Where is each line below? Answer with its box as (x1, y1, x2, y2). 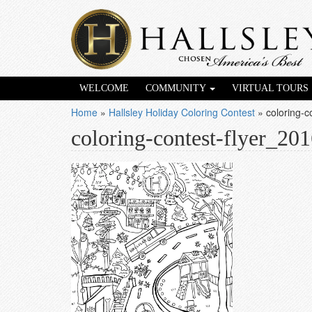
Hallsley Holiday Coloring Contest (109, 105, 255, 119)
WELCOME (79, 83, 129, 93)
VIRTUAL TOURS (232, 83, 309, 93)
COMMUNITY (146, 83, 208, 93)
